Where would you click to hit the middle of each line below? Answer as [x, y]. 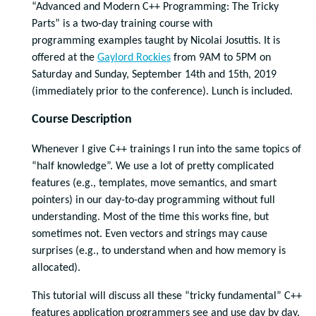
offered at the [65, 58]
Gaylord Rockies [134, 58]
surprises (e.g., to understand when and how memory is [159, 251]
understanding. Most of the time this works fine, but [150, 217]
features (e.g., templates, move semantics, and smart [154, 183]
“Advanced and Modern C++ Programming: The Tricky [155, 7]
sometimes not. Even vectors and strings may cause [150, 234]
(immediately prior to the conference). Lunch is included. [162, 92]
